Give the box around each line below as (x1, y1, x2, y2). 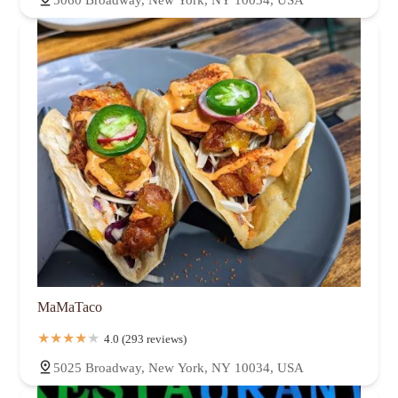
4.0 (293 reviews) (104, 331, 187, 346)
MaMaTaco (37, 298, 102, 314)
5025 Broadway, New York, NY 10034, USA (53, 360, 304, 375)
